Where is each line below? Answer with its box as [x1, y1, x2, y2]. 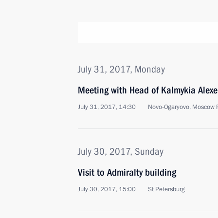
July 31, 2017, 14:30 [78, 103, 136, 111]
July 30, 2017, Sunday [78, 145, 163, 157]
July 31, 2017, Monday [78, 63, 165, 75]
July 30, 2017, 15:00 [78, 185, 136, 194]
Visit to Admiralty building [78, 166, 176, 178]
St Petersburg [148, 185, 185, 194]
